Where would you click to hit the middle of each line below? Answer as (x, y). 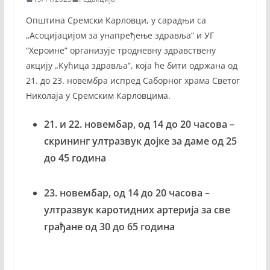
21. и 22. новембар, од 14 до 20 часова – (139, 124)
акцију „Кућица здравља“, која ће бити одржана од (131, 65)
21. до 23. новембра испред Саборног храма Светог (133, 80)
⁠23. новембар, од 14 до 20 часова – (127, 193)
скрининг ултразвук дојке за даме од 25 (140, 141)
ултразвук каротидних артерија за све (137, 209)
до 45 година (75, 158)
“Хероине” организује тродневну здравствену (121, 50)
